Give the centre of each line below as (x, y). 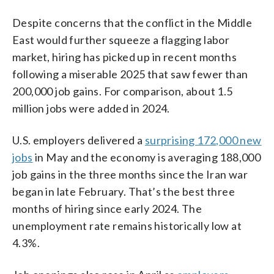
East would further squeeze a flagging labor (121, 39)
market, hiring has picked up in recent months (124, 57)
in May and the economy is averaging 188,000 (147, 157)
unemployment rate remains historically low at (127, 225)
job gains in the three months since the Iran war (130, 174)
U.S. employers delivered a (79, 140)
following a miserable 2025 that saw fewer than (130, 74)
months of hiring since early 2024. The (107, 208)
